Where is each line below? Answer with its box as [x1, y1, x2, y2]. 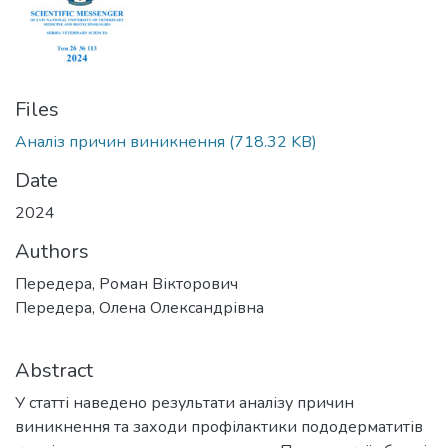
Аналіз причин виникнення [15, 131, 225, 153]
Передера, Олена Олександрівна [15, 297, 264, 319]
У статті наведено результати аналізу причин [15, 392, 354, 414]
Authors [15, 238, 89, 265]
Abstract [15, 357, 93, 384]
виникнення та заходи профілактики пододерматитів [15, 416, 423, 438]
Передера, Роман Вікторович [15, 273, 238, 295]
